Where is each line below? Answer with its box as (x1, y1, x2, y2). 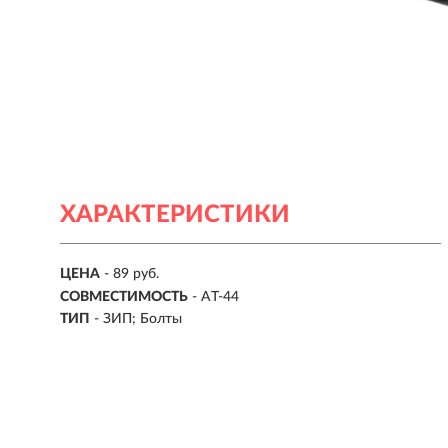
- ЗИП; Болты (94, 312, 182, 327)
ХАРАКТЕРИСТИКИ (60, 203, 290, 227)
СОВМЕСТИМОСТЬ (60, 289, 188, 304)
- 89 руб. (104, 267, 159, 282)
